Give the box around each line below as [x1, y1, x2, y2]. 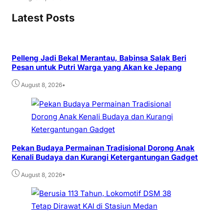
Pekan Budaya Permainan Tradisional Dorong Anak [12, 143, 195, 153]
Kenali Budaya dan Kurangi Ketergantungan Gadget [12, 152, 198, 162]
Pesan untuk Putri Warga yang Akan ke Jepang [12, 63, 182, 72]
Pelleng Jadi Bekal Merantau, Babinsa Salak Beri [12, 53, 186, 63]
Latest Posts [12, 11, 75, 24]
